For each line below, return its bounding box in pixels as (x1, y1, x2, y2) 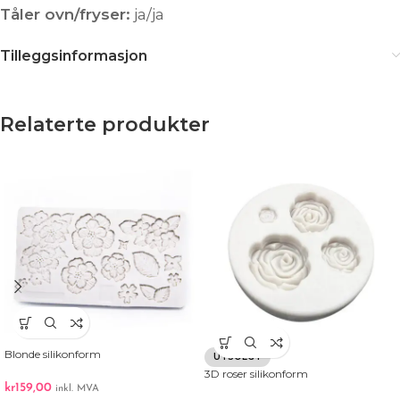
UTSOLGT (213, 351, 262, 363)
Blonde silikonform (4, 347, 101, 362)
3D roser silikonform (204, 367, 308, 381)
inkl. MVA (55, 384, 99, 395)
